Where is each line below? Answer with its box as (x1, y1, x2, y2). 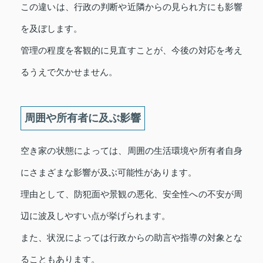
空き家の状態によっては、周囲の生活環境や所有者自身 (21, 145, 242, 156)
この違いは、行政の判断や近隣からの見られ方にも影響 (21, 1, 242, 12)
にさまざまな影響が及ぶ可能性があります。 (21, 167, 197, 177)
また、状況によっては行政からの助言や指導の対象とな (21, 232, 242, 242)
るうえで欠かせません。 (21, 66, 117, 77)
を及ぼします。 (21, 23, 82, 33)
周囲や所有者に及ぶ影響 (25, 112, 141, 124)
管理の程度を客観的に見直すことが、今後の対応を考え (21, 45, 242, 55)
